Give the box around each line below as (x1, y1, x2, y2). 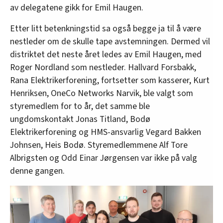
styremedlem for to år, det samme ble (10, 100, 150, 112)
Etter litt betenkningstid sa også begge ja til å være (10, 22, 201, 35)
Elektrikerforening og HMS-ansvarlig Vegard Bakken (10, 125, 201, 138)
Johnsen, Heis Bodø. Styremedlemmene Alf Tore (10, 138, 188, 151)
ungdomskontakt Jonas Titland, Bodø (10, 112, 150, 125)
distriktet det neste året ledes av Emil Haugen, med (10, 48, 202, 61)
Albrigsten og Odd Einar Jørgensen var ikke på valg (10, 151, 197, 164)
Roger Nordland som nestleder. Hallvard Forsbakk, (10, 61, 196, 74)
